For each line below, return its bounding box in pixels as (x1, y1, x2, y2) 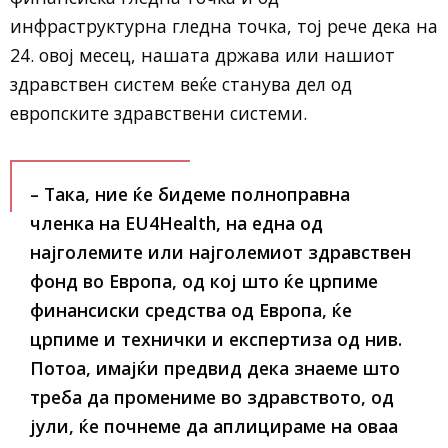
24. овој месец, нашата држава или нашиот (10, 43, 395, 68)
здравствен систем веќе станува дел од (10, 72, 352, 97)
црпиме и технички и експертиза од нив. (30, 327, 402, 352)
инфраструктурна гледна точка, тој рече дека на (10, 14, 438, 39)
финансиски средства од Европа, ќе (30, 298, 352, 323)
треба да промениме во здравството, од (30, 385, 394, 410)
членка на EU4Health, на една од (30, 211, 323, 236)
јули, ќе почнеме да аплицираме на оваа (30, 414, 398, 439)
